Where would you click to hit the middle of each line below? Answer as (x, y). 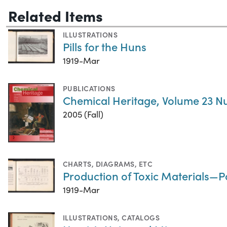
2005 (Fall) (83, 114)
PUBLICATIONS (89, 88)
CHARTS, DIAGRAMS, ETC (108, 164)
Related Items (55, 15)
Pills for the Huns (105, 46)
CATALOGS (141, 218)
